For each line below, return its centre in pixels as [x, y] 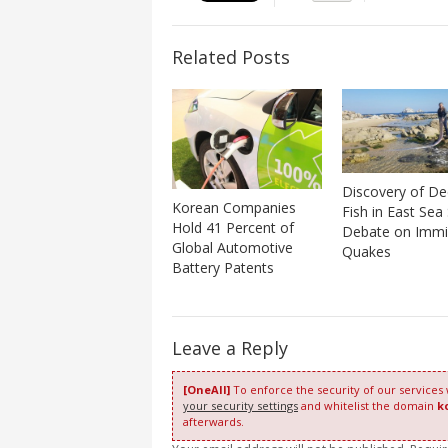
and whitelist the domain [367, 405]
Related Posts [231, 57]
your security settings [240, 405]
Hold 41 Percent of [233, 227]
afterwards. [213, 421]
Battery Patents [223, 267]
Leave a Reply [230, 347]
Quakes [366, 251]
